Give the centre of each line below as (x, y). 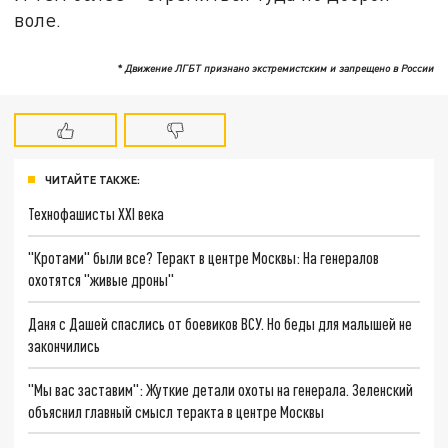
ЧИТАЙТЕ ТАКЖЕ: (92, 179)
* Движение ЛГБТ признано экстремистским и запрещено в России (275, 68)
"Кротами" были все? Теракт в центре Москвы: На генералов (204, 258)
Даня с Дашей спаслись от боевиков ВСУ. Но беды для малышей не (220, 323)
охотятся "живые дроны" (101, 280)
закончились (64, 345)
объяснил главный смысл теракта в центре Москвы (176, 411)
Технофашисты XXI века (96, 214)
